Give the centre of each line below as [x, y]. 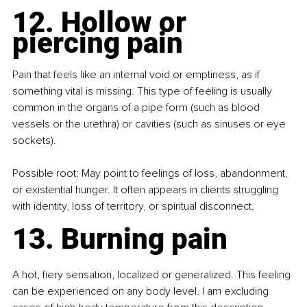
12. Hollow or [103, 23]
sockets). [34, 141]
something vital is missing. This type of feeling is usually [144, 91]
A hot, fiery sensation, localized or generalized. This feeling [153, 275]
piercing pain [98, 43]
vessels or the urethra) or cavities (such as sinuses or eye [150, 124]
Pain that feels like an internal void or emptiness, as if [137, 75]
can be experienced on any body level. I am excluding [142, 292]
